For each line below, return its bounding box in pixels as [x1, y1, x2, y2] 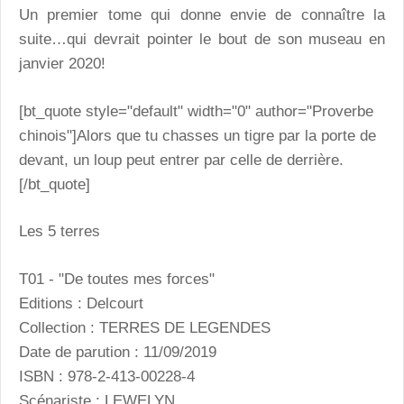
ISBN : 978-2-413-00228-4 [19, 367, 195, 385]
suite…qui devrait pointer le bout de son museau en [19, 31, 385, 49]
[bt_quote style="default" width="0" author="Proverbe [19, 102, 373, 120]
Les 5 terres [19, 223, 100, 241]
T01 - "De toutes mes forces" [19, 270, 215, 288]
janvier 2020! [19, 55, 106, 73]
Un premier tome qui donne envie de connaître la [19, 6, 385, 24]
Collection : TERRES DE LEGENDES [19, 318, 271, 336]
